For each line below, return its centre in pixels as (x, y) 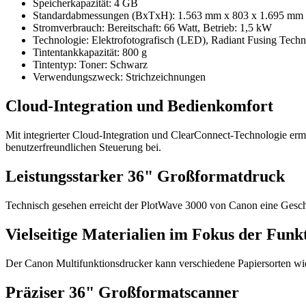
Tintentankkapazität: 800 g (90, 53)
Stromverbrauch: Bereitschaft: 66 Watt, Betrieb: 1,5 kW (152, 28)
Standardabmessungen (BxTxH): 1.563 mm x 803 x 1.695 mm (168, 16)
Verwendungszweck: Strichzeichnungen (119, 77)
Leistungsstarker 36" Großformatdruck (145, 177)
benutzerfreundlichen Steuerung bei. (83, 148)
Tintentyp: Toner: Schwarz (90, 65)
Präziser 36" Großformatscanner (122, 292)
